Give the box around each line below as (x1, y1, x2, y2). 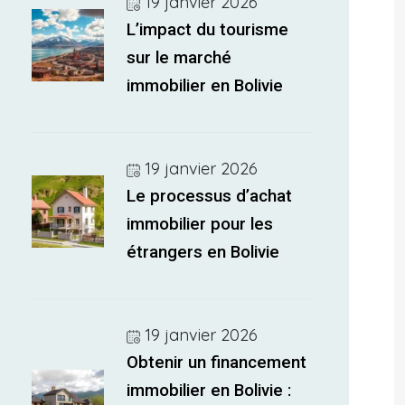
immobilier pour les (127, 214, 274, 234)
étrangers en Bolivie (127, 242, 280, 262)
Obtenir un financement (127, 353, 307, 372)
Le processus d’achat (127, 186, 293, 206)
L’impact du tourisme (127, 20, 289, 40)
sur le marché (127, 48, 232, 68)
